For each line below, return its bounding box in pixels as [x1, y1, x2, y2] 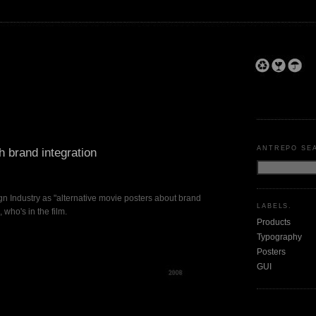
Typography [257, 232, 302, 243]
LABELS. [257, 202, 293, 210]
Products [257, 217, 291, 228]
